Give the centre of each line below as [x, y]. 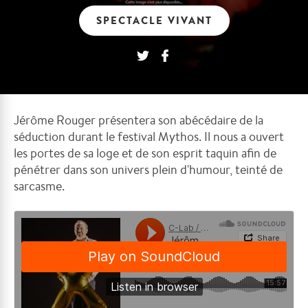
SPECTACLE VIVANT [154, 20]
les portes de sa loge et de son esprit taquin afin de [145, 153]
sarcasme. [41, 186]
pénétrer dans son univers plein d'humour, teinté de [148, 169]
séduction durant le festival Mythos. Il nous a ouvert [149, 136]
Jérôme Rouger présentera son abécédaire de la [139, 120]
